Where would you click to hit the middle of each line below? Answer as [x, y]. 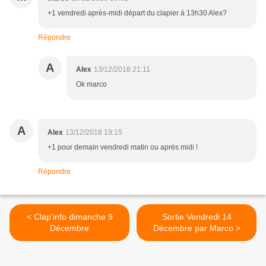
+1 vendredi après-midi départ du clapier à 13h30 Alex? [137, 13]
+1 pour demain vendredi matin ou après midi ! [123, 148]
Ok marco [91, 85]
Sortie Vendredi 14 [197, 217]
